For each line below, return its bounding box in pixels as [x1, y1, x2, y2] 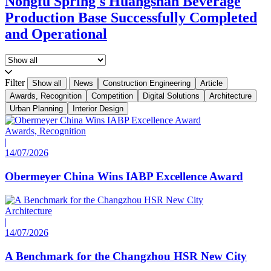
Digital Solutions [143, 91, 200, 101]
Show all [32, 79, 62, 88]
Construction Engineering [103, 79, 191, 88]
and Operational [5, 26, 107, 42]
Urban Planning [10, 104, 63, 114]
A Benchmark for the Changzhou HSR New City [5, 249, 247, 263]
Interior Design [73, 104, 123, 114]
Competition [91, 91, 133, 101]
